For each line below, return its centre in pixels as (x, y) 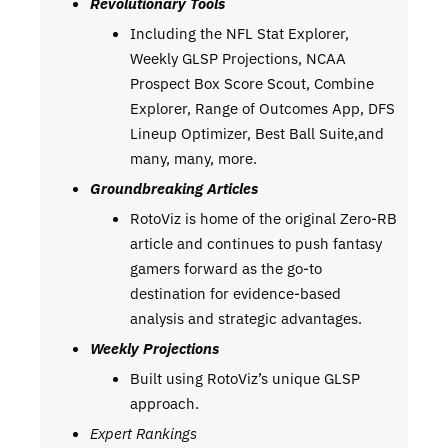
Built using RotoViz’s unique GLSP (245, 378)
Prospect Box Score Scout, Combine (252, 83)
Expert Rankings (143, 433)
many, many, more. (193, 158)
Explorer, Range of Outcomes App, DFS (262, 108)
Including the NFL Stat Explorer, (239, 33)
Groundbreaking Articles (174, 188)
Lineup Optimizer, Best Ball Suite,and (257, 133)
